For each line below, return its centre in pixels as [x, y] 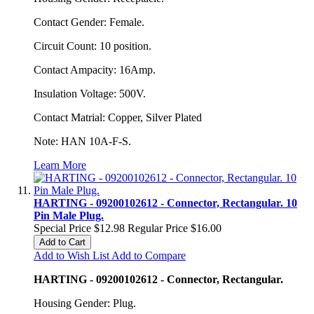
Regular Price [158, 228]
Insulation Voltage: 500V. [90, 93]
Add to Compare [149, 255]
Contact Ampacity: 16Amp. [95, 69]
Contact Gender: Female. [89, 22]
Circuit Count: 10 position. [93, 46]
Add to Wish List [71, 255]
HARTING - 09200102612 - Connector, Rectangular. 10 [165, 203]
